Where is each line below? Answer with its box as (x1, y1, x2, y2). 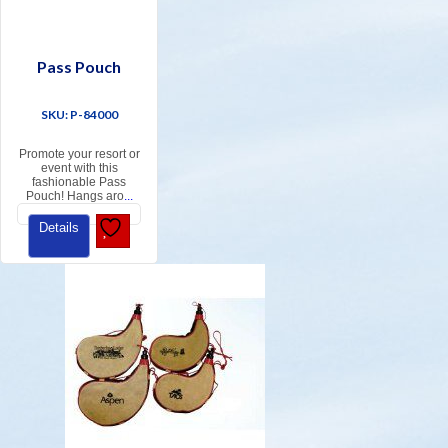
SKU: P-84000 (40, 107, 118, 123)
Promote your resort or (18, 147, 140, 162)
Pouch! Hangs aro (25, 189, 124, 204)
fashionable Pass (32, 175, 127, 190)
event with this (40, 161, 118, 176)
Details (39, 220, 79, 236)
